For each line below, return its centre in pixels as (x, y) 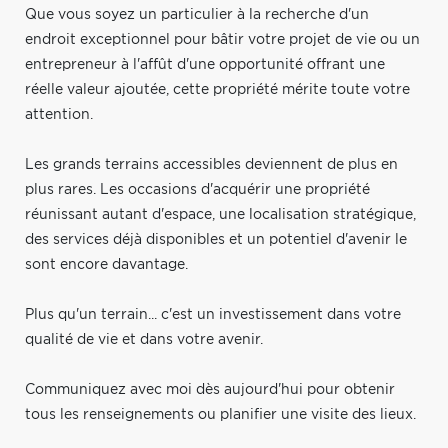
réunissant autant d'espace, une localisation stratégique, (220, 214)
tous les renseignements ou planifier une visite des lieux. (220, 414)
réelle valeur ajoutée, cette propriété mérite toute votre (217, 89)
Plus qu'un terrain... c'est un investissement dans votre (213, 314)
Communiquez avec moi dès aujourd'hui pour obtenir (210, 389)
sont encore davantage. (106, 264)
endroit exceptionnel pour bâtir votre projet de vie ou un (222, 39)
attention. (59, 114)
